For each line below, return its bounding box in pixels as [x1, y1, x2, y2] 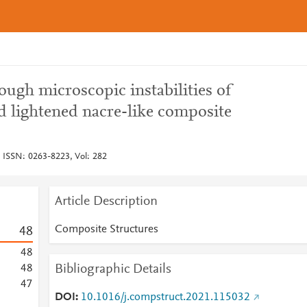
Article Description [54, 195, 158, 208]
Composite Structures [54, 224, 158, 235]
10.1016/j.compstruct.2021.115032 [80, 292, 250, 303]
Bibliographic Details [54, 262, 171, 276]
